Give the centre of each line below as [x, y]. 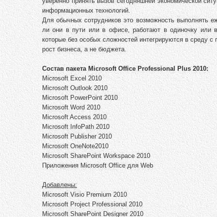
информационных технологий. [86, 11]
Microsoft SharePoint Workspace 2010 [96, 156]
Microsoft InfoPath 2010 [76, 127]
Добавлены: [60, 185]
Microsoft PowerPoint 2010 [80, 98]
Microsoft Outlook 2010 [75, 88]
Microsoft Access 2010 [74, 117]
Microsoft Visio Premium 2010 [85, 195]
